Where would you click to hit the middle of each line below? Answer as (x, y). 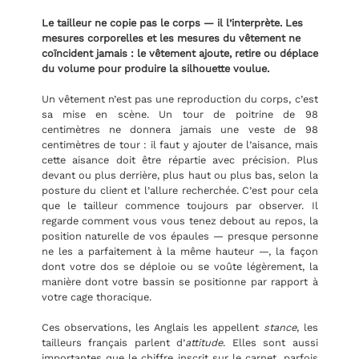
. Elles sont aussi (270, 343)
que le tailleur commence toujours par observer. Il (179, 206)
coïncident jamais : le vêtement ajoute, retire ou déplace (179, 54)
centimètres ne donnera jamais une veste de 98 (179, 130)
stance (280, 328)
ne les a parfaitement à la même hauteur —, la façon (179, 252)
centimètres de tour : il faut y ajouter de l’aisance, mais (179, 145)
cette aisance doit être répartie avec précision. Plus (179, 160)
